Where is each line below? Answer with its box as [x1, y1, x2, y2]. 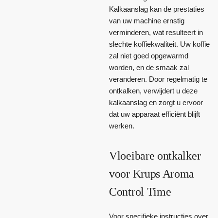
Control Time [109, 185, 171, 198]
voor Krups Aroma [109, 167, 195, 180]
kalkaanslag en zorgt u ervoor [109, 98, 203, 107]
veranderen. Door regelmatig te [109, 74, 207, 83]
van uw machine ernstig [109, 16, 184, 25]
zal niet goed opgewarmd [109, 51, 188, 60]
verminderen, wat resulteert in [109, 28, 203, 36]
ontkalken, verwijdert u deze [109, 86, 198, 95]
